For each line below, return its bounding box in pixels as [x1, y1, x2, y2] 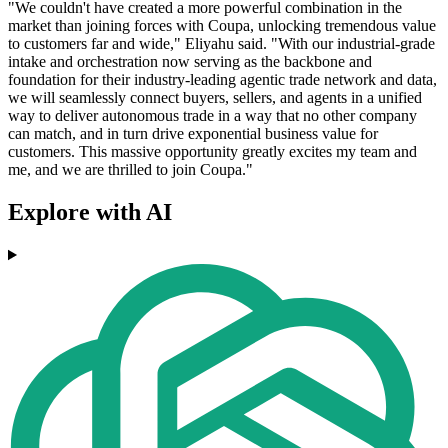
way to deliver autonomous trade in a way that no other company [8, 107, 417, 125]
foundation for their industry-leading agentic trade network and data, [8, 71, 437, 89]
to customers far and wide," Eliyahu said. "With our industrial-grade [8, 35, 435, 53]
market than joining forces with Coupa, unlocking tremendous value [8, 17, 436, 35]
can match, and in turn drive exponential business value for [8, 125, 378, 143]
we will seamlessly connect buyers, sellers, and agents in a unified [8, 89, 422, 107]
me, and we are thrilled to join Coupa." [8, 161, 253, 179]
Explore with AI [8, 199, 172, 226]
